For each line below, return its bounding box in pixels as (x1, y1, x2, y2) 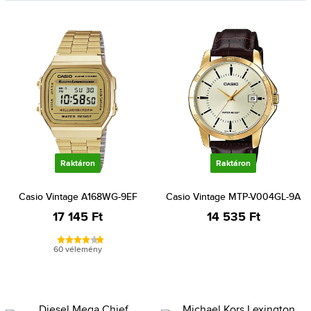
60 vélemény (53, 243, 102, 255)
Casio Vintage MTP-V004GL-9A (166, 190, 301, 203)
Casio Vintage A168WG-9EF (18, 190, 137, 203)
